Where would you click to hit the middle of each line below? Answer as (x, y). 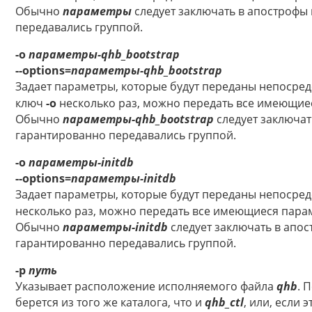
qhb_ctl (224, 303)
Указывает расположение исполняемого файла (146, 287)
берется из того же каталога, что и (110, 303)
